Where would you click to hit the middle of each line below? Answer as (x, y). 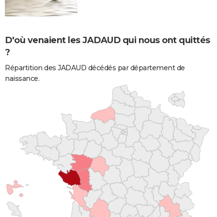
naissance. (22, 78)
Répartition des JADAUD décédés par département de (95, 68)
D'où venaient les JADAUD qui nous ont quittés (108, 40)
